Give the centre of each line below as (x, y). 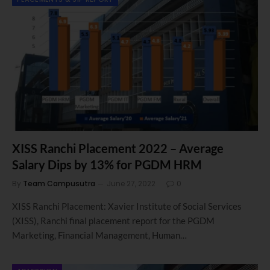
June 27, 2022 (131, 184)
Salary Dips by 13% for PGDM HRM (107, 165)
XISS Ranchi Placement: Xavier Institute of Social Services (127, 206)
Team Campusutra (59, 184)
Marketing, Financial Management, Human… (99, 235)
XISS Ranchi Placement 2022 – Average (118, 148)
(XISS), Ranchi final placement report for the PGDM (113, 221)
